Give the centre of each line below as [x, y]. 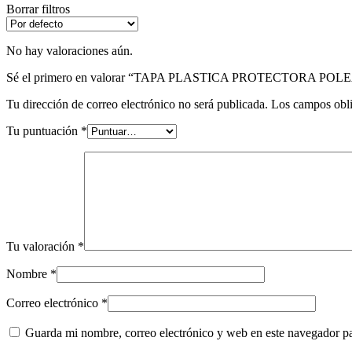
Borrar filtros [38, 9]
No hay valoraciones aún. [70, 50]
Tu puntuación [44, 130]
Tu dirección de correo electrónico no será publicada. [137, 104]
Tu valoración [42, 246]
